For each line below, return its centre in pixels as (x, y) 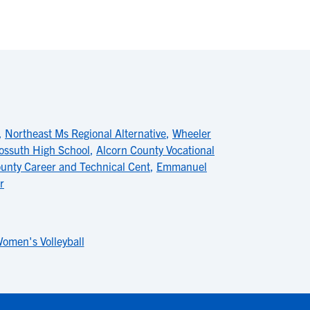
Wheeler (192, 133)
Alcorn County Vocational (155, 149)
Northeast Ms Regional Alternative (85, 133)
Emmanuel (182, 166)
